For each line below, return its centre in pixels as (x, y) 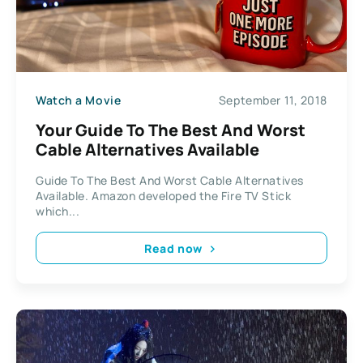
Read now (173, 248)
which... (58, 211)
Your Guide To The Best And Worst (171, 130)
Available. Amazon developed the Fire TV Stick (164, 196)
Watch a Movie (79, 100)
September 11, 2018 (273, 100)
